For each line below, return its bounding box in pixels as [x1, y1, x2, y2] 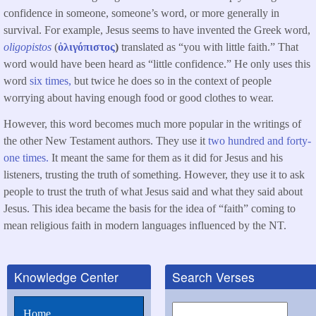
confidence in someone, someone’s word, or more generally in [4, 7, 279, 20]
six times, [30, 75, 71, 87]
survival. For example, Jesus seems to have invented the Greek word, [4, 24, 310, 37]
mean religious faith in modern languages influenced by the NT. [4, 219, 286, 231]
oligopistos [4, 41, 51, 54]
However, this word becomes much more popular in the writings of [4, 117, 301, 130]
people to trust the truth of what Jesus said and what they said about [4, 185, 303, 197]
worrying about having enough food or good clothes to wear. [4, 92, 274, 104]
